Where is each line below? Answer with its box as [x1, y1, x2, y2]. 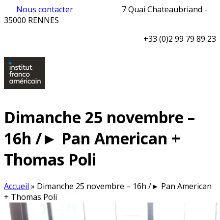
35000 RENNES [4, 15, 59, 26]
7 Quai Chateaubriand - [120, 4, 207, 15]
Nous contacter [16, 4, 73, 15]
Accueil [4, 180, 29, 192]
